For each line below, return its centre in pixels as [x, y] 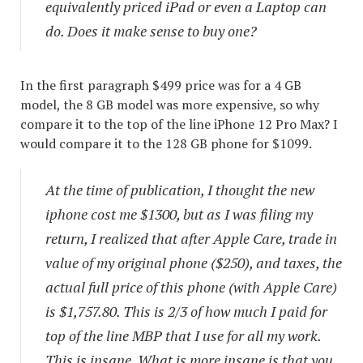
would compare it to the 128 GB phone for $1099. [166, 143]
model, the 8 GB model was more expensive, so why [170, 104]
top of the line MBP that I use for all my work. [183, 335]
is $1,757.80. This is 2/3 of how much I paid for [186, 311]
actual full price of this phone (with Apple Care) [191, 286]
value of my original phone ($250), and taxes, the [194, 262]
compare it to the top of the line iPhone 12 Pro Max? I [179, 124]
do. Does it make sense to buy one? [151, 30]
